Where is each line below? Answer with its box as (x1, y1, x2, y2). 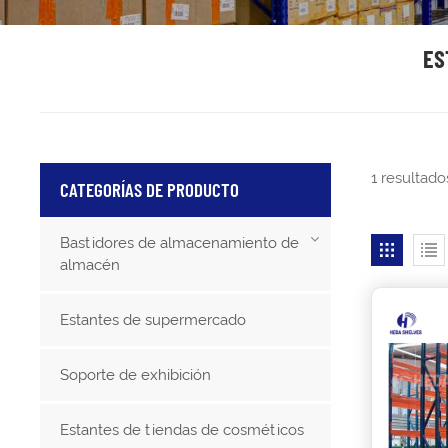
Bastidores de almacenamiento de (60, 233, 300, 252)
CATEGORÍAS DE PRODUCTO (60, 177, 240, 201)
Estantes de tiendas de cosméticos (60, 420, 305, 439)
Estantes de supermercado (60, 310, 247, 329)
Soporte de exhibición (60, 365, 212, 384)
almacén (60, 255, 121, 274)
